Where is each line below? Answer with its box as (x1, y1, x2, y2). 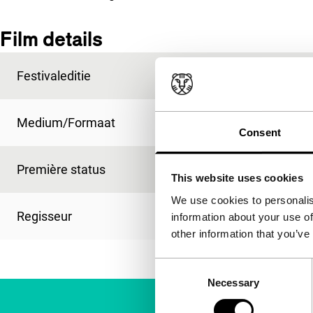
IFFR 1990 (196, 68, 253, 83)
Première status (17, 162, 105, 177)
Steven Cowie (196, 209, 274, 224)
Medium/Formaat (17, 115, 115, 130)
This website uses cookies (170, 172, 303, 184)
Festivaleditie (17, 68, 91, 83)
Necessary (208, 276, 259, 289)
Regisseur (17, 209, 72, 224)
